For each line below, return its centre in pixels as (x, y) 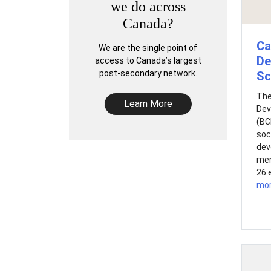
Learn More (148, 104)
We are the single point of (148, 48)
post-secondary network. (148, 73)
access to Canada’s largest (148, 60)
